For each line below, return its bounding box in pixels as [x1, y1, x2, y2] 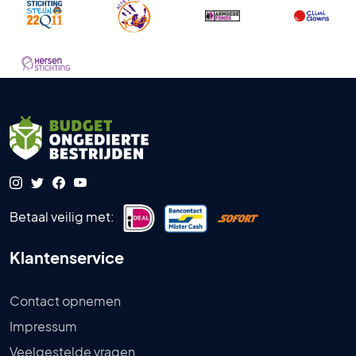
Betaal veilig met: [10, 207, 114, 225]
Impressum [10, 317, 77, 335]
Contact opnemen [10, 292, 121, 309]
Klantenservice [10, 246, 124, 267]
